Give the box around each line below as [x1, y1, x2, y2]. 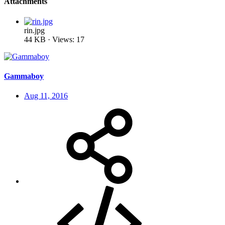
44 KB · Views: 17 [24, 35, 84, 44]
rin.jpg [24, 26, 45, 35]
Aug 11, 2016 [24, 91, 68, 100]
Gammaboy [4, 71, 44, 80]
